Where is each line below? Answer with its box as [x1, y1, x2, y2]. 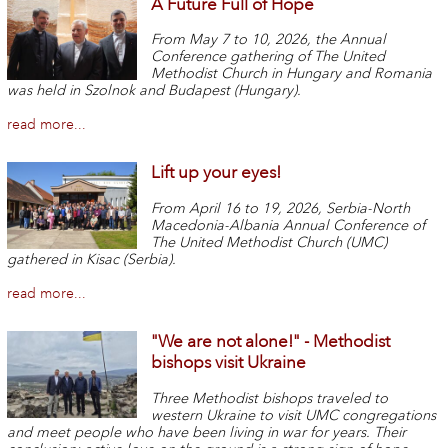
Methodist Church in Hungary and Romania [151, 65, 433, 83]
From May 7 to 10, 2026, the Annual [151, 31, 387, 49]
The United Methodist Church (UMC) [151, 234, 388, 252]
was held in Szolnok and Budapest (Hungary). [6, 82, 305, 100]
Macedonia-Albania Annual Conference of [151, 217, 426, 235]
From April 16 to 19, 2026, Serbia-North [151, 200, 411, 218]
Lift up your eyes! [151, 162, 282, 184]
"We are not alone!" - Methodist [151, 330, 391, 352]
